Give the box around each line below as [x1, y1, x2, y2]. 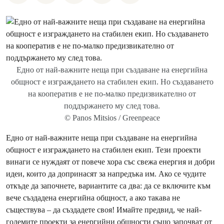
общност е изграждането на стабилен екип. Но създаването [10, 77, 213, 86]
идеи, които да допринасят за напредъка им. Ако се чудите [6, 169, 206, 178]
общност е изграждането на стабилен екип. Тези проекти [6, 145, 201, 154]
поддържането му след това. [64, 101, 160, 110]
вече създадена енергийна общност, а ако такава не [6, 193, 180, 202]
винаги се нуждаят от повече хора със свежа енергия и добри [6, 157, 215, 166]
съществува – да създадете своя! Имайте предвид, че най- [6, 205, 201, 214]
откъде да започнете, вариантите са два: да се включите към [6, 181, 210, 190]
